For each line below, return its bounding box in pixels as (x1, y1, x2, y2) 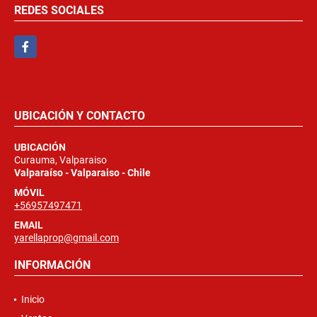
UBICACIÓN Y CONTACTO (14, 108, 145, 122)
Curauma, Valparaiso (14, 154, 107, 166)
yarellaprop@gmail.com (14, 231, 119, 243)
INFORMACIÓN (14, 258, 91, 272)
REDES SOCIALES (14, 3, 104, 17)
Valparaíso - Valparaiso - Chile (14, 166, 151, 178)
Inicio (21, 293, 45, 305)
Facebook (14, 36, 57, 48)
